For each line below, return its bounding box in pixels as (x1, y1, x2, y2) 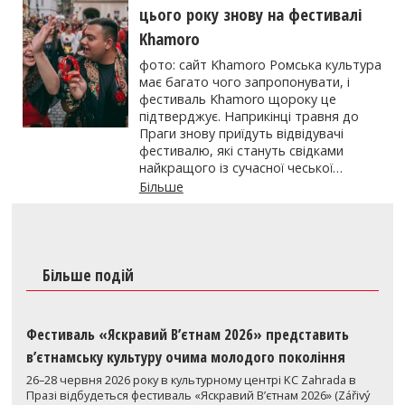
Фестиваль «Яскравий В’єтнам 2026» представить (26, 324, 350, 345)
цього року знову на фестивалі (138, 3, 363, 26)
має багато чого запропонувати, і (138, 72, 350, 90)
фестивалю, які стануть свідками (138, 141, 344, 159)
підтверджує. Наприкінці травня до (138, 107, 359, 125)
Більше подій (42, 263, 134, 286)
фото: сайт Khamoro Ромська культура (138, 55, 381, 73)
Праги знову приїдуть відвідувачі (138, 124, 344, 142)
